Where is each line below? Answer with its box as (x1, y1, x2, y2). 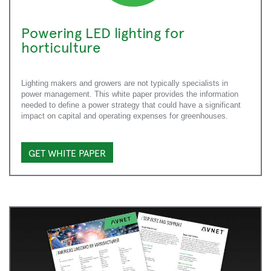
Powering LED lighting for (21, 22, 184, 42)
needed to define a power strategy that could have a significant (21, 100, 241, 110)
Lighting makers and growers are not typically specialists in (21, 79, 228, 88)
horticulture (21, 37, 100, 57)
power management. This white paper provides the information (21, 90, 238, 99)
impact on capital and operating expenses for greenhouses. (21, 111, 228, 121)
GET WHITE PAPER (28, 146, 106, 160)
